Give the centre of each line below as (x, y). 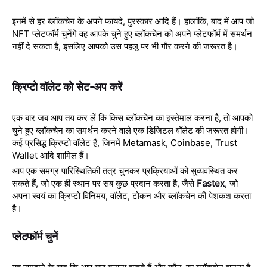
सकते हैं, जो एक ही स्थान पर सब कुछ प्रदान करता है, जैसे (103, 183)
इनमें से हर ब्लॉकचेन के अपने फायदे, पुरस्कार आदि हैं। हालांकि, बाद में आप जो (133, 21)
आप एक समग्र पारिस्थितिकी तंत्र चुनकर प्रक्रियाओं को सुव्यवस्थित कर (125, 170)
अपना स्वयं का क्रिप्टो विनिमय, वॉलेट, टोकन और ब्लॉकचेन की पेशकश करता (131, 195)
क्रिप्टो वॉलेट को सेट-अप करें (67, 86)
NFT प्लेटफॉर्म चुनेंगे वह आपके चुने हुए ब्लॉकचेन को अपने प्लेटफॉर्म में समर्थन (132, 33)
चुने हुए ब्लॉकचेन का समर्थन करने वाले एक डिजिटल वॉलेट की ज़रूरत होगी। (131, 130)
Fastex (211, 183)
